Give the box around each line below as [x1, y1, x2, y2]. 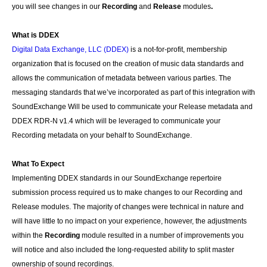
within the [12, 231, 45, 240]
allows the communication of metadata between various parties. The [12, 74, 231, 82]
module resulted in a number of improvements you [80, 231, 244, 240]
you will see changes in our [12, 2, 102, 11]
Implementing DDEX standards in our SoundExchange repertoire [12, 174, 222, 182]
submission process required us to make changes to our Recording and [12, 188, 243, 197]
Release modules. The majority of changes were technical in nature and [12, 203, 244, 211]
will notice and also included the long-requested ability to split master [12, 246, 234, 254]
